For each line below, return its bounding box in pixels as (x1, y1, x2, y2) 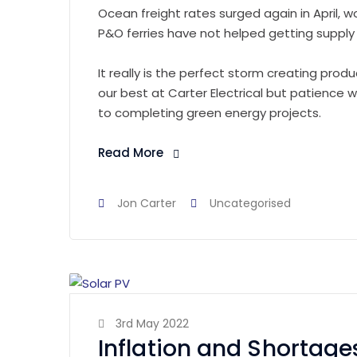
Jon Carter (117, 195, 176, 212)
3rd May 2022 (116, 315, 189, 331)
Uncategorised (210, 195, 291, 212)
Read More (98, 144, 163, 162)
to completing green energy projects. (98, 104, 321, 122)
